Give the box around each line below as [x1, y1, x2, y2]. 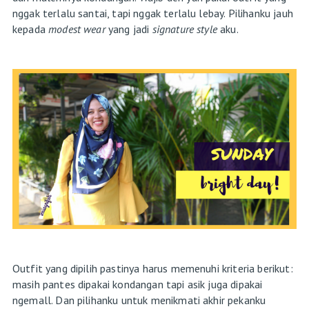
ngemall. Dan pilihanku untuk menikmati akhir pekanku [12, 292, 266, 307]
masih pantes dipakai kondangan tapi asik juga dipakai [12, 277, 263, 291]
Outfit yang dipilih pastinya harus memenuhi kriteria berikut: [12, 261, 293, 275]
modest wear [48, 21, 108, 36]
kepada [12, 21, 49, 36]
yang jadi [108, 21, 152, 36]
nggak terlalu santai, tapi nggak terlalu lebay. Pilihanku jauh [12, 6, 293, 20]
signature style [152, 21, 221, 36]
